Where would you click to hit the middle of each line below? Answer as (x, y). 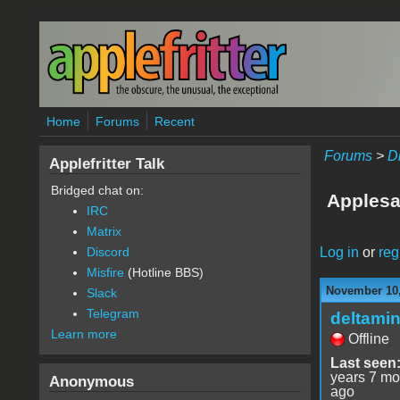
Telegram (112, 313)
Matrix (104, 231)
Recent (174, 121)
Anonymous (91, 381)
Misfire (105, 272)
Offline (368, 338)
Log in (339, 252)
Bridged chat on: (97, 190)
